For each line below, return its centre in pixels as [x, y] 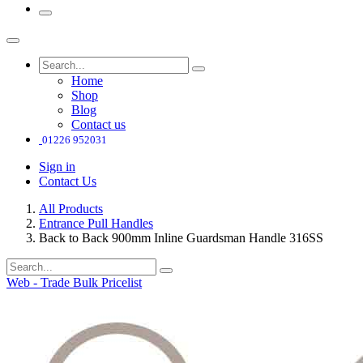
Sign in [57, 167]
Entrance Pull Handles [96, 224]
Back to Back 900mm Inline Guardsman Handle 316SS [181, 238]
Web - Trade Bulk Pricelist [74, 283]
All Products [71, 209]
